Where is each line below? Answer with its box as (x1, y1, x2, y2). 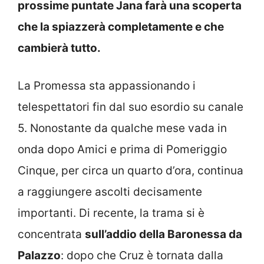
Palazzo (18, 249, 61, 262)
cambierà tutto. (18, 41, 101, 55)
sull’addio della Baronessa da (85, 227, 242, 241)
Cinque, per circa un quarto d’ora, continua (18, 164, 243, 177)
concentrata (18, 227, 85, 241)
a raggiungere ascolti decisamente (18, 185, 202, 199)
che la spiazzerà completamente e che (18, 19, 224, 34)
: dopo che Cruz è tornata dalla (61, 249, 223, 262)
